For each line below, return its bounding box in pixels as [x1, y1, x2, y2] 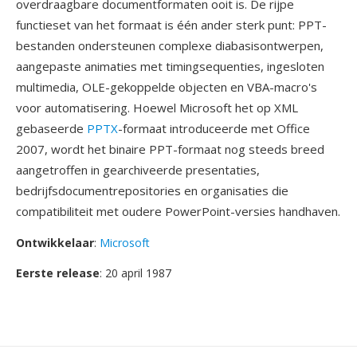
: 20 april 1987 [100, 265, 171, 280]
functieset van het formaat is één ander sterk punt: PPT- [16, 17, 327, 33]
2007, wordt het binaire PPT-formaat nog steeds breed [16, 141, 324, 157]
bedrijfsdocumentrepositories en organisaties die [16, 182, 288, 198]
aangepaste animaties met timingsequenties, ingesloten [16, 58, 324, 74]
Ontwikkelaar [16, 235, 94, 250]
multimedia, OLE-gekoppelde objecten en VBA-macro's [16, 79, 317, 95]
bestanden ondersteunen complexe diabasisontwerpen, [16, 37, 324, 53]
